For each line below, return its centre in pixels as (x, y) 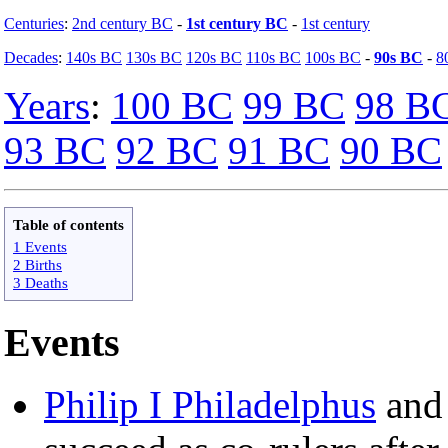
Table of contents (68, 224)
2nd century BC (122, 23)
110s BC (273, 57)
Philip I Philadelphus (210, 404)
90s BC (398, 57)
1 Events (40, 246)
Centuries (34, 23)
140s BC (94, 57)
